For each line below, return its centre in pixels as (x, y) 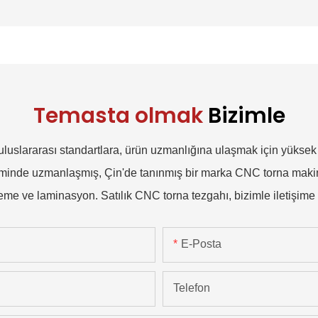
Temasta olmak (120, 116)
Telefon (192, 288)
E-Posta (201, 244)
